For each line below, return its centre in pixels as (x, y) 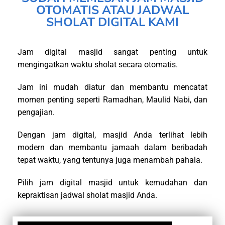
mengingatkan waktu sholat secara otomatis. (99, 65)
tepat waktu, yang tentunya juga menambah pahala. (111, 160)
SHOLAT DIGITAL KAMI (113, 22)
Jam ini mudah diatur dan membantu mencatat (113, 87)
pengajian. (36, 113)
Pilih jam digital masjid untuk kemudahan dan (113, 183)
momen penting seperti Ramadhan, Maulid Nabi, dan (113, 100)
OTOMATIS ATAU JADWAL (113, 10)
